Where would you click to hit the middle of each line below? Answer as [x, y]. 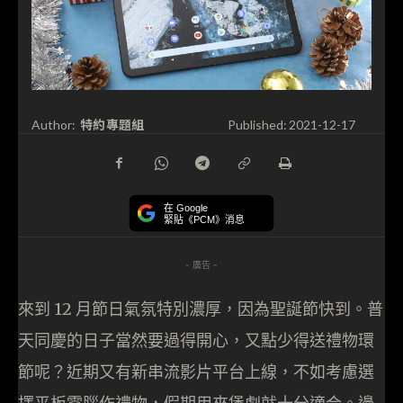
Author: [54, 125]
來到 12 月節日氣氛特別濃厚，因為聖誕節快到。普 [201, 309]
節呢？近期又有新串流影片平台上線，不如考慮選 [196, 372]
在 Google [186, 208]
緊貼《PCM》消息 [204, 219]
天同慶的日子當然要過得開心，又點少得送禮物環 [196, 341]
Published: [257, 125]
